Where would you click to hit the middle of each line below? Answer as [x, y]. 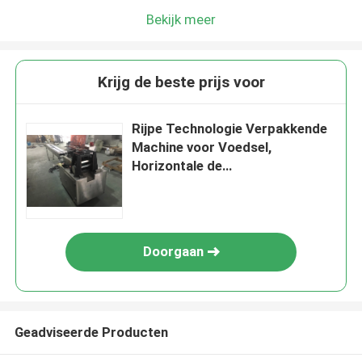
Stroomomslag [179, 203]
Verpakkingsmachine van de [218, 185]
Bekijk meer [181, 19]
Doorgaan [173, 252]
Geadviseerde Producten [91, 332]
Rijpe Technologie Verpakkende [230, 129]
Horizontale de [177, 166]
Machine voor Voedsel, [202, 147]
